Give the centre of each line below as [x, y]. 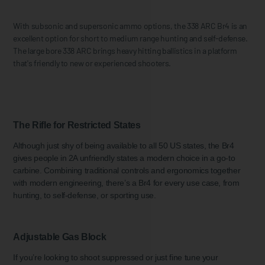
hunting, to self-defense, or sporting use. [85, 195]
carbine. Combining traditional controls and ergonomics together [127, 170]
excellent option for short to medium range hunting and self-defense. [130, 38]
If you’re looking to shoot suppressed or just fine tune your [116, 257]
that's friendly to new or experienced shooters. [92, 63]
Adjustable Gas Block [60, 236]
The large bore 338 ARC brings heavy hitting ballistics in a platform [125, 50]
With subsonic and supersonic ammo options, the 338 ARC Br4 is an [130, 25]
